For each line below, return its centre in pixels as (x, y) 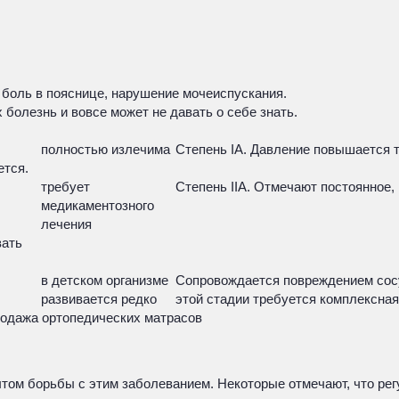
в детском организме (105, 280)
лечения (66, 224)
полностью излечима (106, 149)
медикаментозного (98, 205)
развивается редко (99, 299)
